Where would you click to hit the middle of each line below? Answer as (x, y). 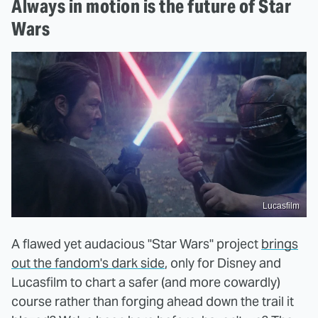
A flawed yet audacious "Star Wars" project (136, 244)
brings (280, 244)
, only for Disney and (223, 263)
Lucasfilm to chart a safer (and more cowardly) (146, 283)
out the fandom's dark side (88, 263)
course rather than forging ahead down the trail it (153, 302)
